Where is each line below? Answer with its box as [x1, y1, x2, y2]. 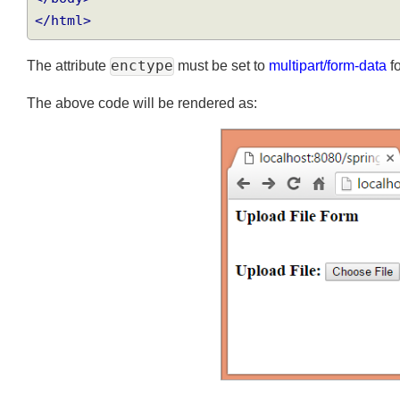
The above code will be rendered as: [28, 122, 266, 139]
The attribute [28, 83, 114, 100]
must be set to [179, 83, 278, 100]
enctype [114, 83, 179, 101]
